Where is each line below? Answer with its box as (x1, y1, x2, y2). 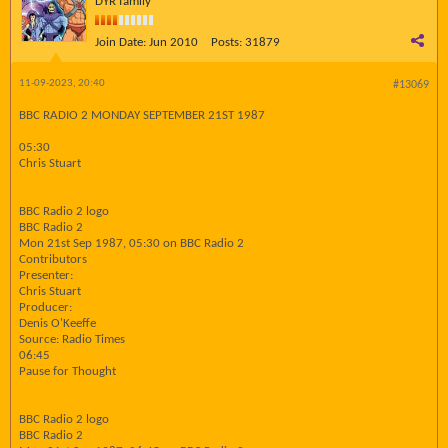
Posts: (211, 36, 242, 49)
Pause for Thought (19, 365, 116, 378)
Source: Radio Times (19, 333, 125, 346)
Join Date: (95, 36, 146, 49)
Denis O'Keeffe (19, 317, 96, 330)
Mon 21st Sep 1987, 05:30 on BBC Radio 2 (19, 237, 244, 250)
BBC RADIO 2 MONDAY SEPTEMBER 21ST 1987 (19, 109, 265, 122)
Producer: (19, 301, 72, 314)
